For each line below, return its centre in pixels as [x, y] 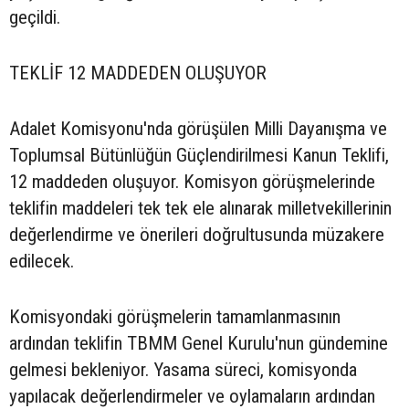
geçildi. [35, 18]
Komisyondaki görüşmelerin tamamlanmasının [175, 317]
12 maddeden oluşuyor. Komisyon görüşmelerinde [192, 182]
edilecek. [42, 262]
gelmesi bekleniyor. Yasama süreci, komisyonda [183, 370]
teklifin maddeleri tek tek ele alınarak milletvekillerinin [200, 209]
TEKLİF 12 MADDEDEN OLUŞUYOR [138, 73]
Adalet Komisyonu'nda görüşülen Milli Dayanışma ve [198, 129]
